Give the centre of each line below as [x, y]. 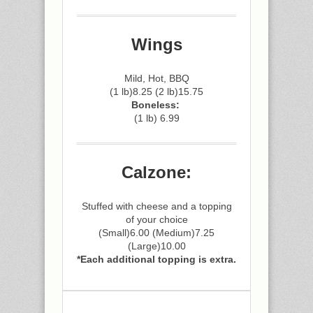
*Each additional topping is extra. [156, 259]
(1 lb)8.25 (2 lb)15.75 [156, 92]
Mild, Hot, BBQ [156, 78]
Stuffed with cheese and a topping [156, 206]
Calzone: [156, 172]
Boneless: [156, 105]
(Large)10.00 [156, 246]
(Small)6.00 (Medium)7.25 [156, 233]
